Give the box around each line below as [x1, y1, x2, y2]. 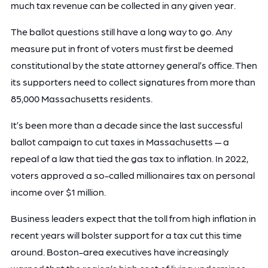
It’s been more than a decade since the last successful [10, 118, 242, 130]
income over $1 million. [10, 185, 106, 197]
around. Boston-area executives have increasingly [10, 245, 229, 257]
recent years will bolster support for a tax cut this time [10, 229, 242, 240]
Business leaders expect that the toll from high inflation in [10, 212, 256, 224]
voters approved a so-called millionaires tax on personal [10, 169, 255, 181]
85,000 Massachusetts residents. [10, 92, 153, 104]
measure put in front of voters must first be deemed [10, 42, 233, 54]
